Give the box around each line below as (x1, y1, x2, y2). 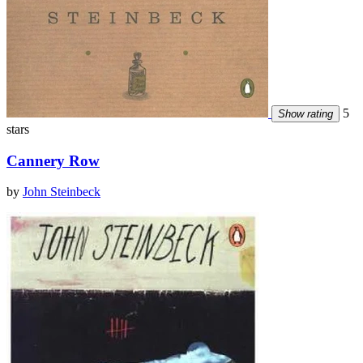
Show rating (278, 107, 333, 120)
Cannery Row (6, 152, 100, 169)
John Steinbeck (23, 185, 100, 199)
